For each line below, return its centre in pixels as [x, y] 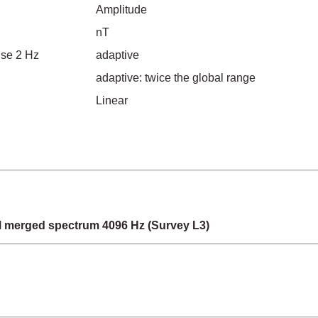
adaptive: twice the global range [175, 77]
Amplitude [121, 9]
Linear [111, 100]
